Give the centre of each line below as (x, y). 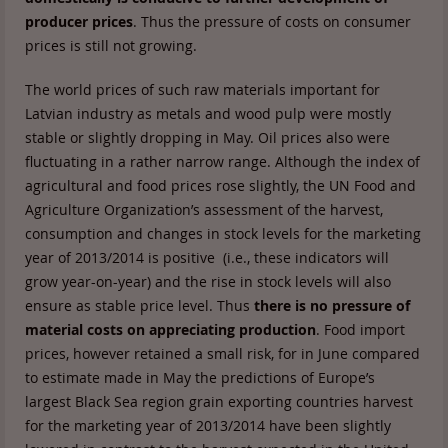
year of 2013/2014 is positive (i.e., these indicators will (207, 257)
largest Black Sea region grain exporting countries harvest (219, 401)
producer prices (79, 21)
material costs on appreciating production (170, 329)
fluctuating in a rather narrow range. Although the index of (222, 161)
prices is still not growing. (111, 45)
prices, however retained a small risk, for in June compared (222, 353)
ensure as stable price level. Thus (139, 305)
